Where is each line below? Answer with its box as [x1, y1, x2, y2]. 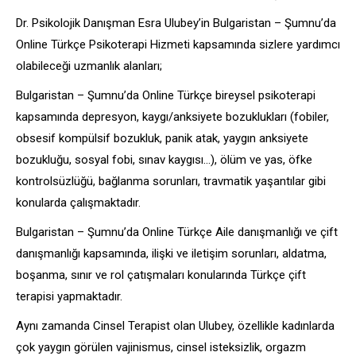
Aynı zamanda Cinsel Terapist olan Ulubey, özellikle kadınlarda [16, 318, 335, 333]
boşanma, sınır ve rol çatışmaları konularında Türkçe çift [16, 267, 306, 282]
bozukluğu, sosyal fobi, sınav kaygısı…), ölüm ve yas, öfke [16, 152, 312, 167]
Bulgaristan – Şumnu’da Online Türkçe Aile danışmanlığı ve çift [16, 224, 338, 239]
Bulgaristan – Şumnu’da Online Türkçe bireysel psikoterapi [16, 87, 315, 103]
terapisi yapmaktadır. [16, 288, 122, 304]
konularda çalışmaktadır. [16, 195, 141, 210]
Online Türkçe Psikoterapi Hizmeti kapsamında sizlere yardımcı [16, 37, 340, 52]
